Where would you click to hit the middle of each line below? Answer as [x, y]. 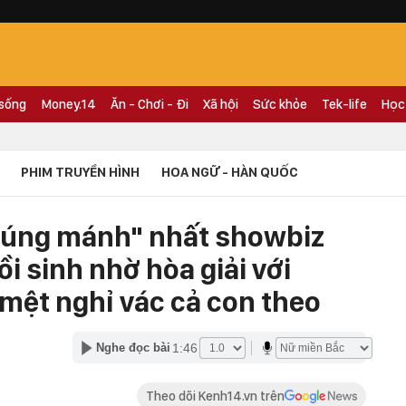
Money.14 [68, 104]
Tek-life [344, 104]
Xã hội [221, 104]
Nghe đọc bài [134, 348]
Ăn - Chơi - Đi [150, 104]
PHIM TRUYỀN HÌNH [80, 172]
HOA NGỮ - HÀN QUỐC [230, 172]
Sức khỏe [280, 104]
